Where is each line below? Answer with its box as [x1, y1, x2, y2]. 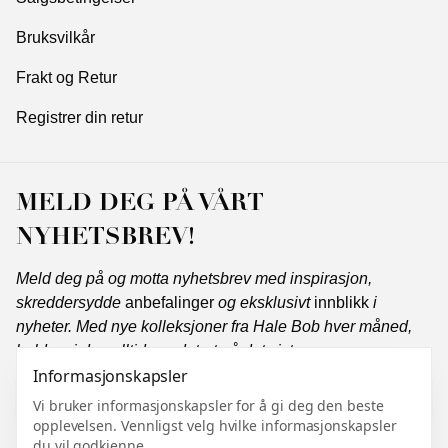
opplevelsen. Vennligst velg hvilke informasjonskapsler [33, 416, 397, 435]
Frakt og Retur [16, 69, 117, 86]
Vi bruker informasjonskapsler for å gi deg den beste [33, 396, 384, 415]
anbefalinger [125, 294, 214, 311]
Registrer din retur [16, 109, 143, 126]
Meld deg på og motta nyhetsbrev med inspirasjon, [16, 270, 372, 287]
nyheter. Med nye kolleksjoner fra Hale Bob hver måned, [16, 318, 412, 335]
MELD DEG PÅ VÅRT [16, 192, 264, 216]
